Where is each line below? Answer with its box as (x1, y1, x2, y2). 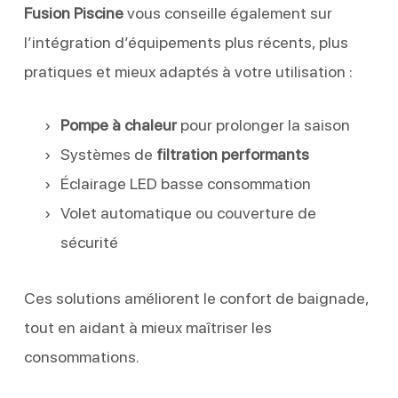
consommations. (23, 346, 139, 366)
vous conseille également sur (123, 3, 332, 22)
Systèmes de (60, 144, 156, 163)
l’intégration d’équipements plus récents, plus (23, 32, 348, 52)
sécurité (60, 232, 118, 251)
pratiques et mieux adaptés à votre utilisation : (23, 61, 353, 81)
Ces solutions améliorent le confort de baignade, (23, 288, 369, 307)
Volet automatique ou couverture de (60, 203, 316, 222)
